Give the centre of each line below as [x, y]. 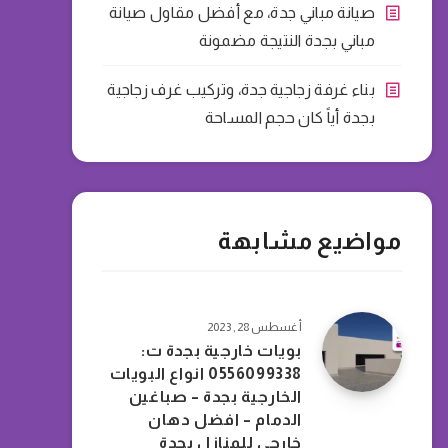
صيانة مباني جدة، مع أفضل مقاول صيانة [242, 12]
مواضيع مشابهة [310, 240]
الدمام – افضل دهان [225, 419]
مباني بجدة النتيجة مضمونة [286, 40]
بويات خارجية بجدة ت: [221, 350]
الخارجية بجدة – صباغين [215, 396]
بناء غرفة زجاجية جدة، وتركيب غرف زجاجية [241, 89]
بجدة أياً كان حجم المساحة [289, 117]
